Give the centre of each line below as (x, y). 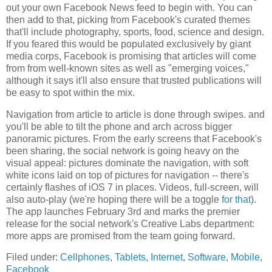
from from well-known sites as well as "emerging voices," (127, 68)
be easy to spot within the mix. (70, 92)
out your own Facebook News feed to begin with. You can (129, 7)
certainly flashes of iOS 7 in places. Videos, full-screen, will (132, 187)
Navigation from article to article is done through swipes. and (135, 114)
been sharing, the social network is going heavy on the (123, 151)
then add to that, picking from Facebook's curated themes (128, 19)
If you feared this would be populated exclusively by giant (128, 44)
